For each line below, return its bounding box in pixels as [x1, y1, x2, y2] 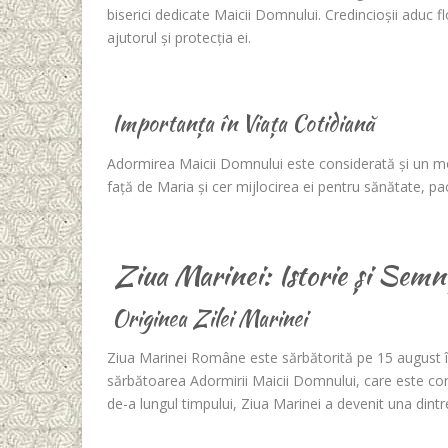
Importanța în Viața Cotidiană [107, 106, 374, 139]
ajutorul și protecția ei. [107, 27, 251, 47]
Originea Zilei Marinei [107, 301, 307, 334]
